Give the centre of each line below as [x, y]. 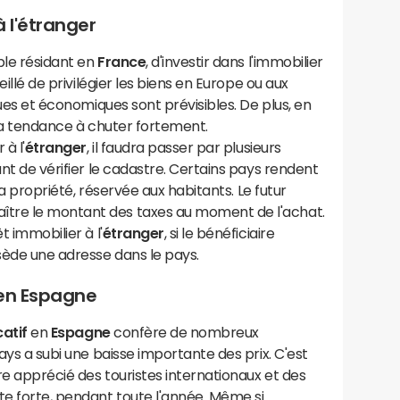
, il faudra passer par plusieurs [183, 147]
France [122, 62]
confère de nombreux [184, 332]
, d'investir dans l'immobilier [234, 62]
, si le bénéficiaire [219, 233]
